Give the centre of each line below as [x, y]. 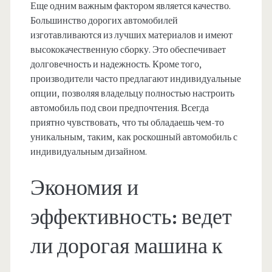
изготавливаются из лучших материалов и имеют [131, 36]
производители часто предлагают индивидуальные [135, 79]
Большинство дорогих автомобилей [104, 21]
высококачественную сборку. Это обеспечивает [128, 50]
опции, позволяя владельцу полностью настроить [132, 94]
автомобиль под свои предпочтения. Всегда [119, 108]
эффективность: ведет [131, 218]
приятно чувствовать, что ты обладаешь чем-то [127, 123]
